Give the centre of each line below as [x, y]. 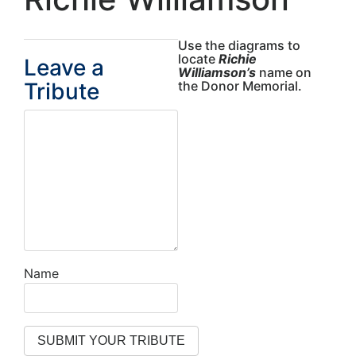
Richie [238, 59]
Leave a [64, 68]
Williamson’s [217, 73]
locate [198, 59]
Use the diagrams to [239, 46]
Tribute [62, 92]
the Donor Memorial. [240, 86]
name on [284, 73]
